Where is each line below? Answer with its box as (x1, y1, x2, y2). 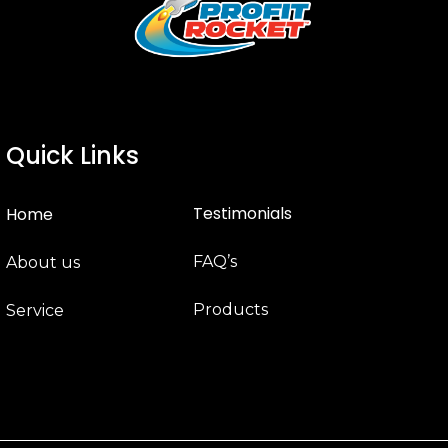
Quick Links (6, 139, 140, 172)
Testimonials (193, 202, 293, 225)
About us (6, 253, 81, 272)
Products (193, 300, 269, 319)
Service (6, 301, 65, 320)
